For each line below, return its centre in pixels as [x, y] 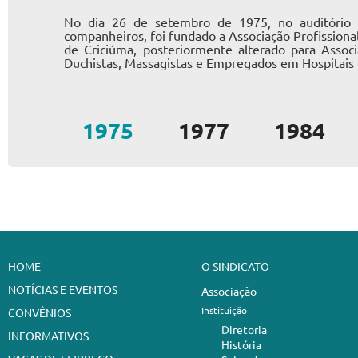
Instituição [224, 310]
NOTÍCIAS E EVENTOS [63, 289]
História [241, 344]
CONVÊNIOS [40, 312]
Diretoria [244, 329]
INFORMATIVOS [48, 336]
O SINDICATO [235, 266]
